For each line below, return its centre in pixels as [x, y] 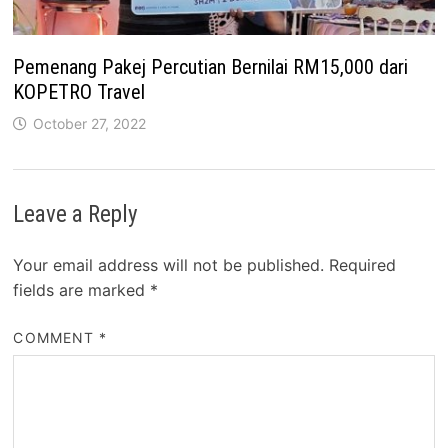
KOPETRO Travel [79, 91]
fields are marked [82, 289]
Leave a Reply [76, 214]
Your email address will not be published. [169, 264]
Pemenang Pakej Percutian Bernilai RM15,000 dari [211, 66]
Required [363, 264]
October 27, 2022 [90, 123]
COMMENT [56, 337]
